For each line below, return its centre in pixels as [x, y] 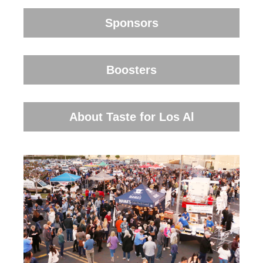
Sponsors [131, 23]
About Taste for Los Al [131, 117]
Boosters [131, 70]
